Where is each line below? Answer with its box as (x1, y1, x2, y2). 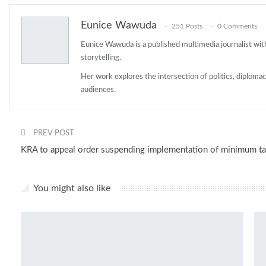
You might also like (33, 183, 110, 194)
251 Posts (172, 22, 202, 30)
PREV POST (31, 129, 74, 138)
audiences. (81, 86, 116, 94)
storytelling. (81, 54, 121, 62)
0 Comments (217, 22, 257, 30)
